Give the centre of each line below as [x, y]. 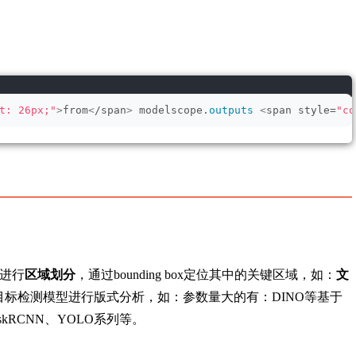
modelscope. [171, 110]
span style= [301, 110]
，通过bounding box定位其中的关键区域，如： [206, 275]
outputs [231, 110]
